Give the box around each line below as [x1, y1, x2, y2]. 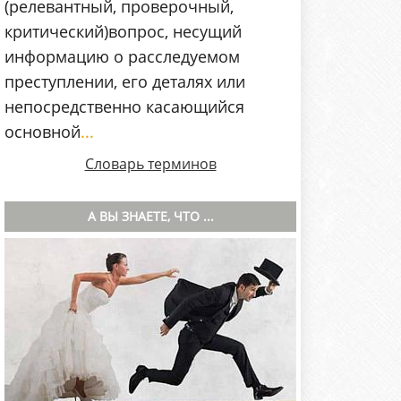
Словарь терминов [84, 154, 217, 175]
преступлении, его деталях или [4, 71, 245, 93]
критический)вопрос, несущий [4, 21, 242, 43]
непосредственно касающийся [4, 96, 244, 118]
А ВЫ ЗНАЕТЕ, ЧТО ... [87, 208, 214, 226]
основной [4, 121, 81, 143]
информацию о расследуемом [4, 46, 240, 68]
